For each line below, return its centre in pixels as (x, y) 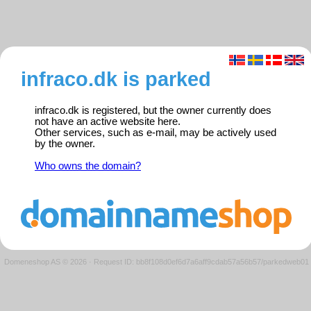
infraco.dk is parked (116, 79)
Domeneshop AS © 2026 (45, 261)
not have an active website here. (108, 122)
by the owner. (65, 144)
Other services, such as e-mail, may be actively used (155, 133)
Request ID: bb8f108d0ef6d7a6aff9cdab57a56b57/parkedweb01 (201, 261)
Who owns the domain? (88, 166)
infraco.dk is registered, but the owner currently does (153, 111)
